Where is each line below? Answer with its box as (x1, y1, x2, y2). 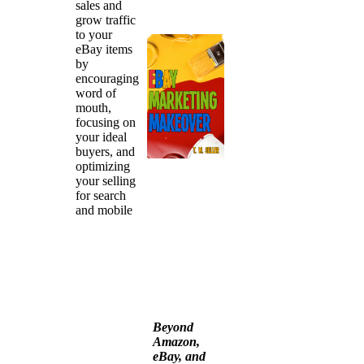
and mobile (76, 203, 133, 217)
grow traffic (76, 13, 136, 27)
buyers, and (76, 145, 136, 158)
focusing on (76, 115, 136, 129)
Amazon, (153, 334, 201, 349)
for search (76, 188, 127, 202)
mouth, (76, 101, 112, 115)
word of (76, 86, 117, 100)
